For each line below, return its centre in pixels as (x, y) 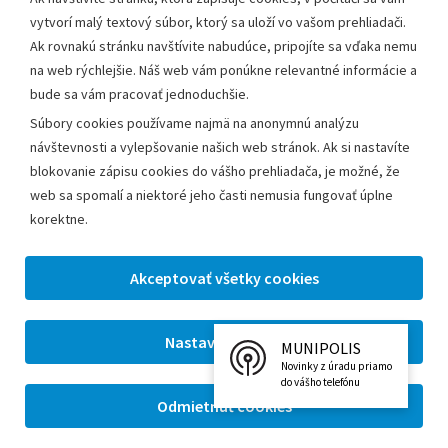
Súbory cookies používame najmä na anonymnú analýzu (194, 123)
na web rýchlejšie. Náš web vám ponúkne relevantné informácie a (223, 70)
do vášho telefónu (320, 382)
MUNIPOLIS (321, 348)
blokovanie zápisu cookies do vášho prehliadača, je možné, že (215, 171)
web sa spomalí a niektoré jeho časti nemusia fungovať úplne (211, 195)
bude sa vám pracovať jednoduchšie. (139, 94)
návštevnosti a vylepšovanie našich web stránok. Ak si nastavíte (220, 147)
